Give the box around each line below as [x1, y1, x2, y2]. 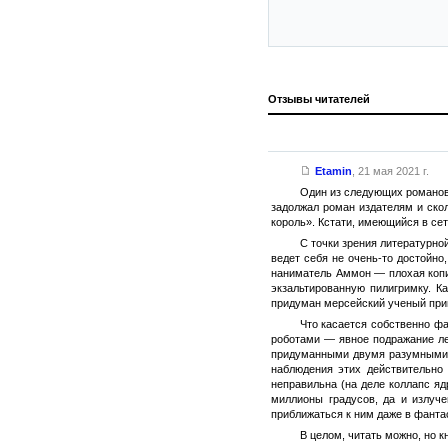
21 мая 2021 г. [357, 165, 429, 177]
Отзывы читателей [268, 93, 370, 105]
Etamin [314, 165, 352, 177]
